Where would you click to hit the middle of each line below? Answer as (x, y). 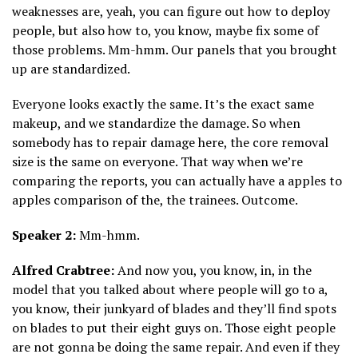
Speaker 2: (44, 235)
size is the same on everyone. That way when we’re (157, 162)
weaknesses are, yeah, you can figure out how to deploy (171, 12)
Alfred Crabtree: (63, 270)
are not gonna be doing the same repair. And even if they (176, 347)
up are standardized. (71, 69)
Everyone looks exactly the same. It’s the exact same (163, 104)
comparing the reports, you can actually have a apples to (177, 181)
